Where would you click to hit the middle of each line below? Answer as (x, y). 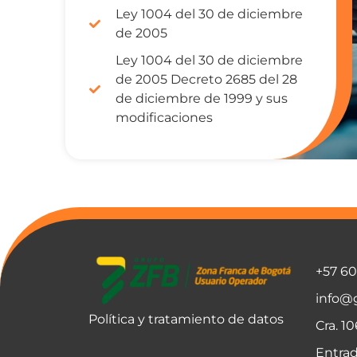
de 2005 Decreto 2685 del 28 (206, 80)
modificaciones (164, 118)
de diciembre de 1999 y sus (201, 99)
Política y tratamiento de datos (186, 319)
